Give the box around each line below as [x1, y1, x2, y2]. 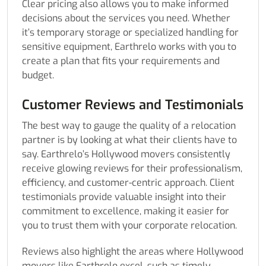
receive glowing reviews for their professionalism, [22, 162, 242, 175]
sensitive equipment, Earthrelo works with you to [22, 40, 236, 53]
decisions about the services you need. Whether [22, 12, 230, 25]
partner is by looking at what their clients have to [22, 134, 237, 147]
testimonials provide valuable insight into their [22, 191, 226, 204]
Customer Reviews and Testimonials [22, 96, 243, 114]
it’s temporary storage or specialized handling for [22, 26, 239, 39]
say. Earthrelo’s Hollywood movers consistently [22, 148, 230, 161]
